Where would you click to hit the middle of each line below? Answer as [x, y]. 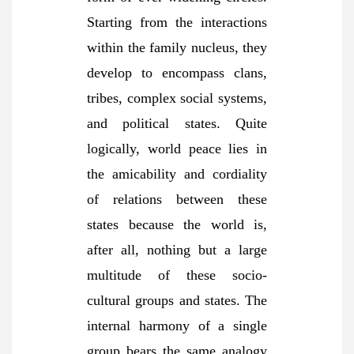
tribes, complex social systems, [177, 98]
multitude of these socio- [177, 275]
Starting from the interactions [177, 22]
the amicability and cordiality [177, 174]
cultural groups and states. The [177, 300]
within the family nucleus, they [177, 47]
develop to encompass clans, [177, 73]
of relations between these [177, 199]
